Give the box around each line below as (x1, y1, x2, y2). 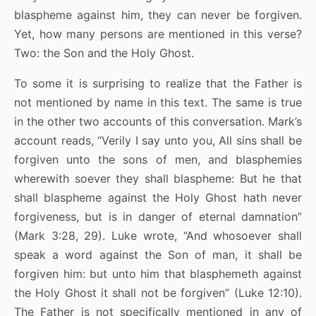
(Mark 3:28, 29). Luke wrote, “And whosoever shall (14, 228, 302, 243)
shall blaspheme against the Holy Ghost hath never (14, 190, 302, 205)
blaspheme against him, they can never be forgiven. (14, 7, 302, 22)
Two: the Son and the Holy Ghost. (14, 45, 194, 60)
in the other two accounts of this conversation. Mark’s (14, 114, 302, 128)
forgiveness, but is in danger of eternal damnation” (14, 209, 302, 224)
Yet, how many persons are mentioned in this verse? (14, 26, 302, 41)
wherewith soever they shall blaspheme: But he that (14, 171, 302, 186)
